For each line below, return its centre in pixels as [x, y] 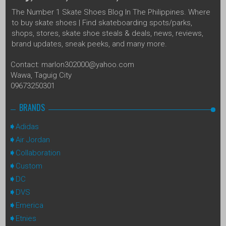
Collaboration [38, 153]
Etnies [26, 218]
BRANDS [32, 107]
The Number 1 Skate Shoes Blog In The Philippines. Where [111, 12]
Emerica [30, 205]
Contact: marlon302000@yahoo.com [72, 64]
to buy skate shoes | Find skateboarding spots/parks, [102, 22]
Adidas [27, 126]
